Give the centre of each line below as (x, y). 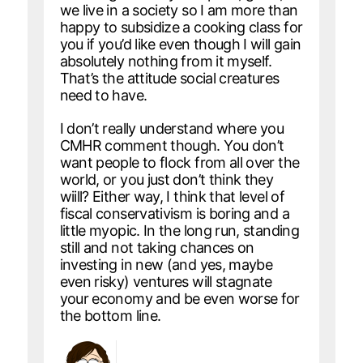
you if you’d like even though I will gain (180, 44)
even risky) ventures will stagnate (166, 281)
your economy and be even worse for (179, 298)
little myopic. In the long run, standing (179, 230)
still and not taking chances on (157, 247)
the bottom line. (110, 315)
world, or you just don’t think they (167, 179)
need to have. (103, 95)
